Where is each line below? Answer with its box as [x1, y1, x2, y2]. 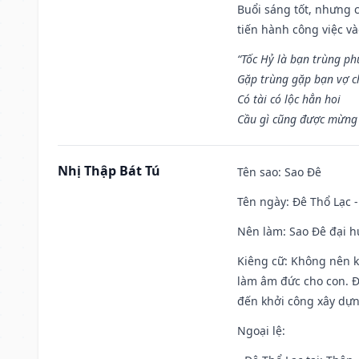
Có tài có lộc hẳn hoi [237, 91, 341, 107]
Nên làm [237, 223, 283, 239]
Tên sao [237, 163, 278, 179]
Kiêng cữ [237, 252, 284, 268]
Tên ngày [237, 193, 286, 209]
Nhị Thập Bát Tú [58, 161, 160, 179]
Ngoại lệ [237, 322, 282, 338]
